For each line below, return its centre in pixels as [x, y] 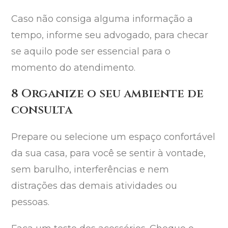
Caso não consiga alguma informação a [102, 19]
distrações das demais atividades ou [94, 186]
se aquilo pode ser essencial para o [91, 52]
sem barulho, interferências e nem [90, 170]
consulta [42, 110]
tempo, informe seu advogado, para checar [110, 35]
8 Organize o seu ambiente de [108, 94]
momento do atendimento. [74, 68]
